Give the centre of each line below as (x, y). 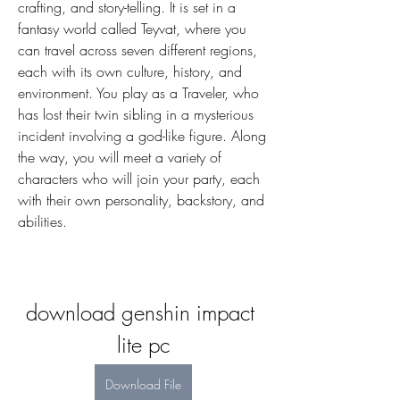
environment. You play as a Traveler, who (138, 93)
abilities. (42, 222)
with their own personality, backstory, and (141, 200)
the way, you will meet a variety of (120, 158)
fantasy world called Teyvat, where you (132, 29)
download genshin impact (140, 313)
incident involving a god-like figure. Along (142, 136)
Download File (143, 385)
